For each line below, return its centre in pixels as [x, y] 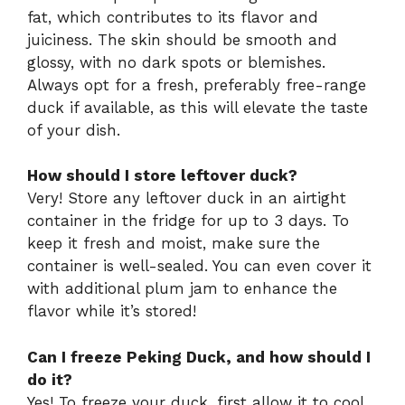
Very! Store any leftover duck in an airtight [187, 198]
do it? [50, 379]
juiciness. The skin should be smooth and [182, 39]
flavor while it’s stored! [112, 311]
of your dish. [74, 130]
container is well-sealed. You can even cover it [199, 266]
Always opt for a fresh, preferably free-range [197, 85]
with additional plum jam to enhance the [182, 289]
